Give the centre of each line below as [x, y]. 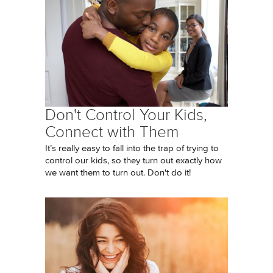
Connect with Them [112, 132]
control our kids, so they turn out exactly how [133, 161]
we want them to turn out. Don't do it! [118, 173]
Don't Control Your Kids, [126, 115]
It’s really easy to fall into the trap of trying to [132, 148]
